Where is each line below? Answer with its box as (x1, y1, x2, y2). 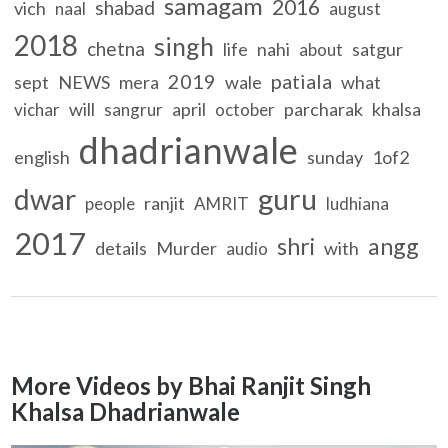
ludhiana (326, 192, 390, 214)
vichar (14, 98, 61, 120)
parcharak (284, 97, 364, 120)
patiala (271, 68, 333, 93)
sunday (307, 145, 364, 168)
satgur (352, 37, 404, 60)
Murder (156, 236, 218, 259)
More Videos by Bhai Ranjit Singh (11, 370, 372, 400)
